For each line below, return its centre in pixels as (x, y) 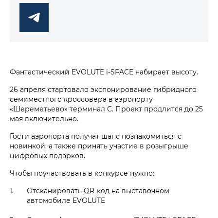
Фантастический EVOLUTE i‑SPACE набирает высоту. (104, 72)
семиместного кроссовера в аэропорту (81, 99)
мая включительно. (44, 118)
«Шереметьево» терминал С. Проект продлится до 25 (106, 109)
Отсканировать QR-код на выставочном (98, 191)
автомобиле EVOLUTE (66, 200)
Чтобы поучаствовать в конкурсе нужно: (82, 173)
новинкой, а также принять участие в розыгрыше (99, 146)
